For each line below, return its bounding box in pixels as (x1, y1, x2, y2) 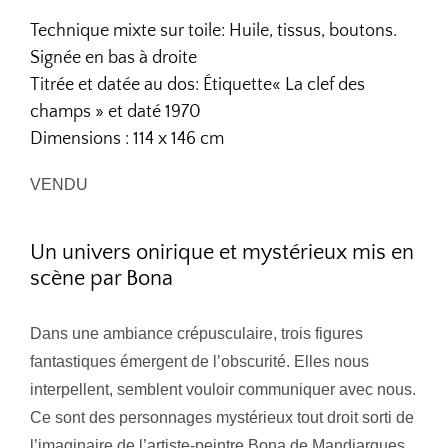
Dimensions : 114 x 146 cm (29, 128, 224, 149)
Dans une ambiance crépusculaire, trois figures (29, 324, 363, 342)
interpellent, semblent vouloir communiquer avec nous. (29, 380, 416, 398)
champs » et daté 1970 (29, 101, 201, 122)
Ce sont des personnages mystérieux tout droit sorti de (29, 408, 414, 426)
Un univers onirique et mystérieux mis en (29, 239, 414, 265)
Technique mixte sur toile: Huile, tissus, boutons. (29, 20, 397, 41)
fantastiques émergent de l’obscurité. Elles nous (29, 352, 369, 370)
